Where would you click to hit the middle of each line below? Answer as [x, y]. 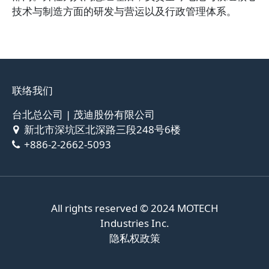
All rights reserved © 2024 [114, 208]
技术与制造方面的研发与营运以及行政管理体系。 [124, 11]
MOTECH [198, 208]
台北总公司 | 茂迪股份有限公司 [83, 114]
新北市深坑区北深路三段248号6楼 [102, 129]
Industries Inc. [134, 223]
